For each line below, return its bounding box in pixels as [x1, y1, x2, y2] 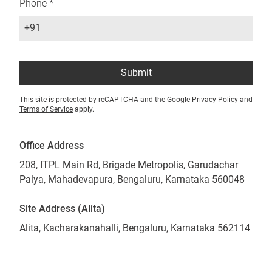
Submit [120, 67, 152, 78]
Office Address [19, 140, 84, 151]
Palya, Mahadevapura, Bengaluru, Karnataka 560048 [19, 174, 245, 185]
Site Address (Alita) [19, 203, 105, 214]
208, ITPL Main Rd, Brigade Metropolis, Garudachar [19, 159, 238, 171]
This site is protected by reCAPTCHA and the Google [19, 95, 192, 104]
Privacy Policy [192, 95, 238, 104]
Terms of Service [19, 105, 73, 114]
